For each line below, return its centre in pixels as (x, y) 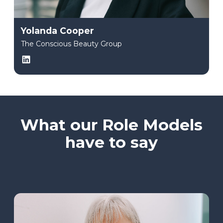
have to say (111, 143)
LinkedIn (46, 59)
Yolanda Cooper (57, 31)
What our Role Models (111, 125)
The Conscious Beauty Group (71, 44)
